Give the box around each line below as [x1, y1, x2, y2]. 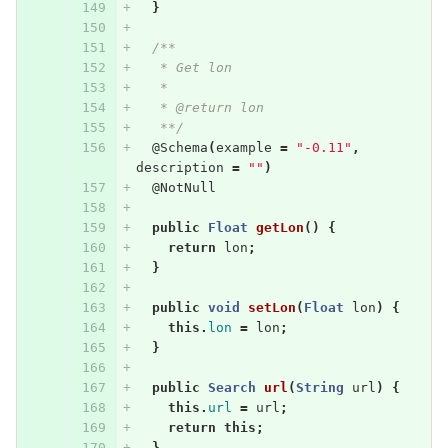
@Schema [151, 139, 208, 155]
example [215, 139, 272, 155]
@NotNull [151, 179, 216, 195]
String [295, 379, 344, 395]
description [135, 159, 224, 175]
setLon [247, 299, 296, 315]
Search [207, 379, 256, 395]
